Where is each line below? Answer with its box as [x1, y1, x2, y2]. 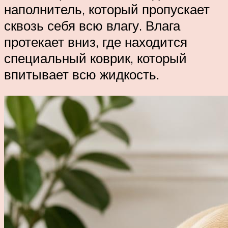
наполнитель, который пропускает [4, 1, 210, 18]
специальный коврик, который [4, 50, 187, 67]
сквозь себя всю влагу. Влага [4, 17, 180, 34]
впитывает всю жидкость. [4, 66, 159, 83]
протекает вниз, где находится [4, 34, 187, 50]
